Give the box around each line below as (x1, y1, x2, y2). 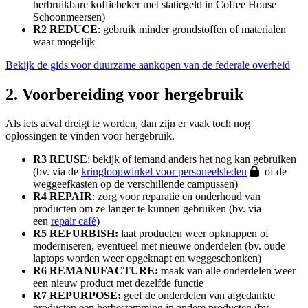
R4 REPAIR (33, 190, 92, 202)
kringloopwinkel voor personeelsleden (81, 165, 247, 177)
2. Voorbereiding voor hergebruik (5, 85, 243, 103)
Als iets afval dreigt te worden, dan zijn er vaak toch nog (5, 117, 250, 129)
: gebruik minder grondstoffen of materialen (98, 23, 286, 35)
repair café (51, 214, 96, 227)
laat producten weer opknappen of (118, 227, 269, 239)
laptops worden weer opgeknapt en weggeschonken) (33, 252, 261, 264)
